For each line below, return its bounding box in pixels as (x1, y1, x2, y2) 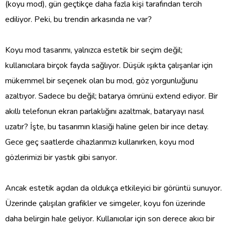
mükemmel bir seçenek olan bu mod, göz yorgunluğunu (5, 75, 198, 86)
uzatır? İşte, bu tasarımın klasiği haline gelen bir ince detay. (5, 121, 209, 132)
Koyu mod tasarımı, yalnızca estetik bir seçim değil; (5, 44, 182, 56)
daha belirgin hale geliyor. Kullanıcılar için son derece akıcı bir (5, 213, 215, 224)
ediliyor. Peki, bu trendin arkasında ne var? (5, 13, 152, 25)
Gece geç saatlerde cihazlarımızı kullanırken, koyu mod (5, 136, 194, 148)
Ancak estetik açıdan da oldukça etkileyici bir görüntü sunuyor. (5, 182, 222, 194)
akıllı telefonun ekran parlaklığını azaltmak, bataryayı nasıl (5, 105, 204, 117)
